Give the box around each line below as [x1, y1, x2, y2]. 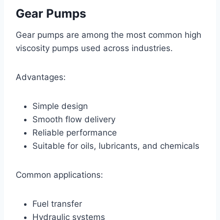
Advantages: [16, 72, 66, 82]
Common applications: [16, 169, 103, 180]
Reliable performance [32, 127, 117, 137]
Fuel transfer [32, 198, 82, 209]
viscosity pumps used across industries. [16, 43, 173, 53]
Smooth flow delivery [32, 114, 115, 124]
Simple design [32, 101, 88, 111]
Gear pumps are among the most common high [16, 29, 201, 40]
